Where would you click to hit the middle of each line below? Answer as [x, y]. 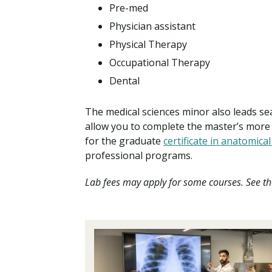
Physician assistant [152, 26]
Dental [124, 81]
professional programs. [139, 156]
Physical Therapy [148, 45]
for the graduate [124, 141]
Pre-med [129, 8]
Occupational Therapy [160, 63]
